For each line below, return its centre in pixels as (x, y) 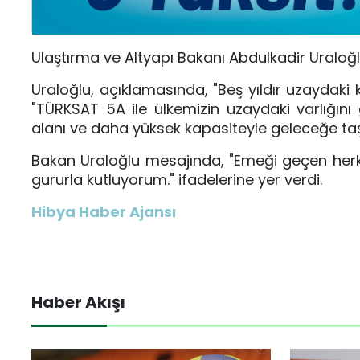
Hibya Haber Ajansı (104, 211)
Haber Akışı (78, 302)
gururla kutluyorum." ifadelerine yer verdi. (177, 179)
